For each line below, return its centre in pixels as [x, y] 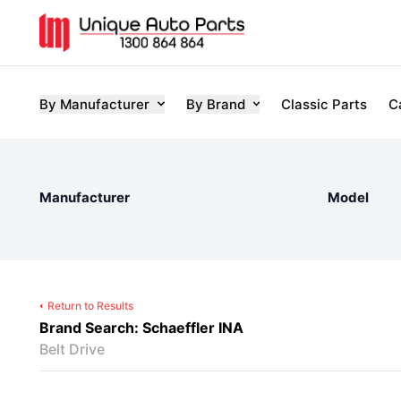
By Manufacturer [94, 104]
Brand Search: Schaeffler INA [141, 328]
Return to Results [90, 306]
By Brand [215, 104]
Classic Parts [324, 104]
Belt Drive [72, 349]
